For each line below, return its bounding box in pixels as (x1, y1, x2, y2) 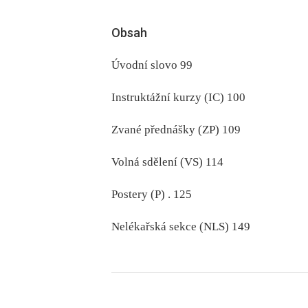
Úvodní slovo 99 (111, 58, 192, 71)
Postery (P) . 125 (111, 187, 192, 201)
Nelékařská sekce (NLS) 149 (111, 219, 250, 233)
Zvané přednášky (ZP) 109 (111, 122, 241, 136)
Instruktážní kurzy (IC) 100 (111, 90, 245, 104)
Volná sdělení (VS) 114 (111, 155, 223, 168)
